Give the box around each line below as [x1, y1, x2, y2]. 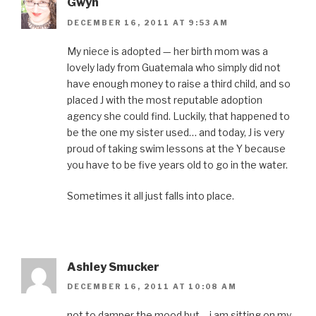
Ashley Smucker [67, 260, 159, 274]
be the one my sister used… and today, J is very [67, 126, 284, 138]
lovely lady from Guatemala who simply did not [67, 61, 281, 73]
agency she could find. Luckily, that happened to [67, 109, 290, 122]
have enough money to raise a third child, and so [67, 77, 291, 90]
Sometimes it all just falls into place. [67, 189, 234, 202]
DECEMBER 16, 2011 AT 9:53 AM [67, 18, 229, 27]
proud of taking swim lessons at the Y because [67, 142, 286, 154]
